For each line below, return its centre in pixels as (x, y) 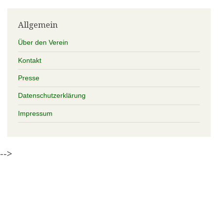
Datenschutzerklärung (52, 96)
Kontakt (29, 60)
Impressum (35, 113)
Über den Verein (43, 43)
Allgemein (38, 25)
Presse (28, 78)
